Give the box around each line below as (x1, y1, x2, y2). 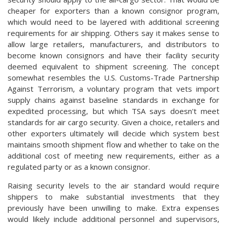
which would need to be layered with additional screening (8, 16, 219, 27)
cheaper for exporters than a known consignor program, (8, 5, 219, 16)
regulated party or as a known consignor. (8, 161, 150, 172)
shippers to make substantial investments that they (8, 191, 219, 202)
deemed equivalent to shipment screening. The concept (8, 61, 219, 71)
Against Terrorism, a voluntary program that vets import (8, 83, 219, 94)
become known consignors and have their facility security (8, 50, 219, 60)
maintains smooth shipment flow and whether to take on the (8, 139, 219, 149)
